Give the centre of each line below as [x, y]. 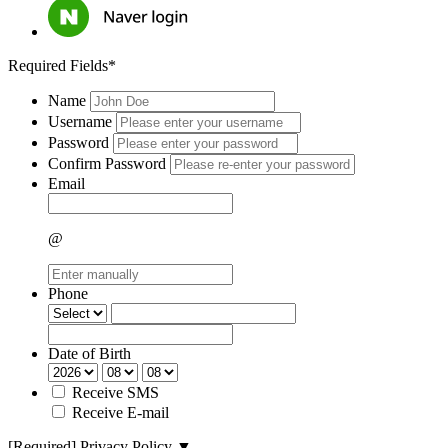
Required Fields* [62, 65]
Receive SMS [115, 392]
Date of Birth [89, 353]
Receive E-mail [120, 412]
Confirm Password [109, 163]
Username [82, 121]
